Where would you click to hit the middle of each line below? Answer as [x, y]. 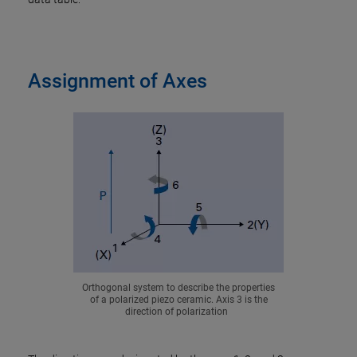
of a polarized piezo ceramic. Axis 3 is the [178, 300]
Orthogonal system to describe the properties [178, 288]
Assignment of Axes [118, 81]
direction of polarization [178, 312]
